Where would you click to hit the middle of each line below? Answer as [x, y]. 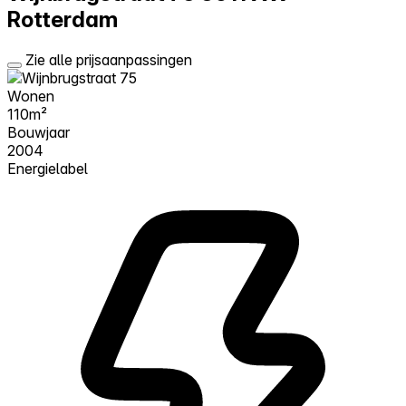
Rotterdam [63, 19]
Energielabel [48, 168]
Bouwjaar [39, 132]
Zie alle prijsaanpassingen [109, 59]
